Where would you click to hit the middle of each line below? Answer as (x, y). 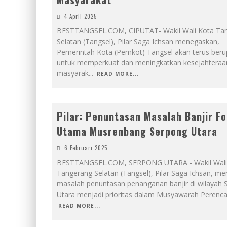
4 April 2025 (81, 16)
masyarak (73, 73)
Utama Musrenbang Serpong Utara (137, 131)
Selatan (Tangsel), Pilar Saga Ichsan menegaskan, (138, 41)
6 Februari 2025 (86, 148)
